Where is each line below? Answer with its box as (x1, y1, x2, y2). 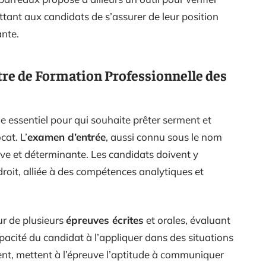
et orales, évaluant (144, 213, 230, 226)
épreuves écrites (66, 213, 144, 226)
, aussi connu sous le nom (106, 130, 222, 143)
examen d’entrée (27, 130, 106, 143)
